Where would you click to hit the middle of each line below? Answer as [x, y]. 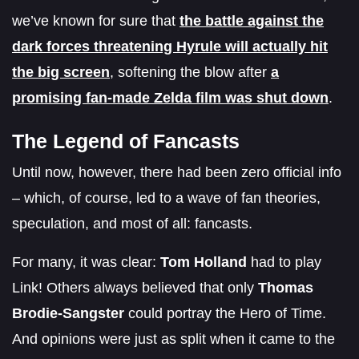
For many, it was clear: [86, 262]
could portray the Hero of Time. [225, 313]
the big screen [61, 72]
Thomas [286, 287]
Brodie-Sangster [68, 313]
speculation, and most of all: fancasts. [132, 223]
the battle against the [252, 20]
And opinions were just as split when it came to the [173, 339]
